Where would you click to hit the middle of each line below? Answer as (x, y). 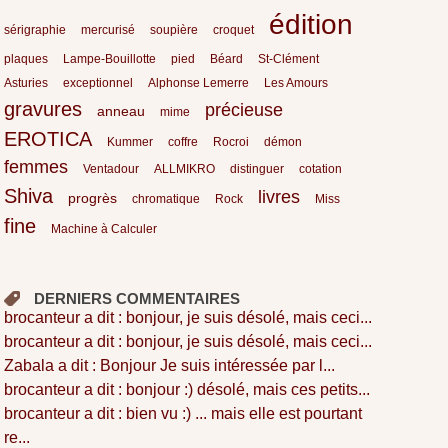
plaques (26, 58)
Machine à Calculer (104, 228)
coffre (183, 141)
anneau (121, 110)
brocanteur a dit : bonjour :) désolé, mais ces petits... (187, 389)
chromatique (166, 198)
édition (311, 24)
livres (279, 196)
